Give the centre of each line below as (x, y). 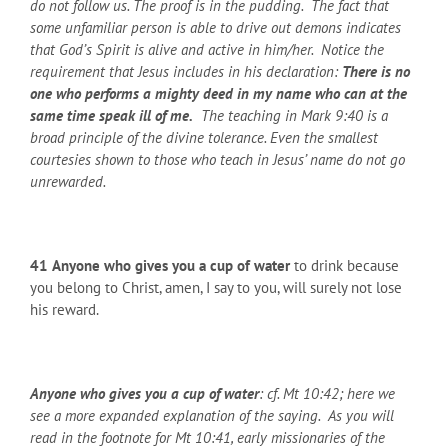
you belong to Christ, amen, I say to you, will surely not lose (216, 287)
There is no (376, 71)
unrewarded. (71, 181)
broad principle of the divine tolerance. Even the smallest (204, 137)
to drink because (344, 265)
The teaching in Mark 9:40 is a (290, 115)
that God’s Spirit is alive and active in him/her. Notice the (207, 49)
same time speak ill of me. (111, 115)
